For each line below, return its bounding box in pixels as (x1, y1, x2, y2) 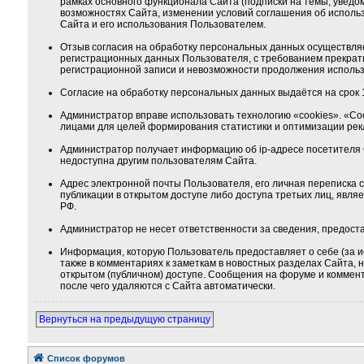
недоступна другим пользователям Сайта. (59, 155, 257, 167)
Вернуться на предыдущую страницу (38, 314, 210, 325)
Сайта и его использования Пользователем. (59, 19, 266, 30)
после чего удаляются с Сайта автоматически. (59, 280, 275, 292)
